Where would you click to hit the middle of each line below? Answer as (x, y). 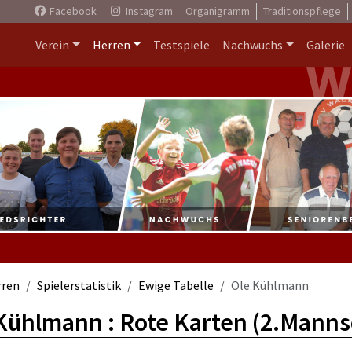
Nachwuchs (253, 45)
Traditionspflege (302, 11)
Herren (111, 45)
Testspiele (182, 45)
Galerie (326, 45)
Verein (52, 45)
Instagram (148, 11)
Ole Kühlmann (270, 285)
